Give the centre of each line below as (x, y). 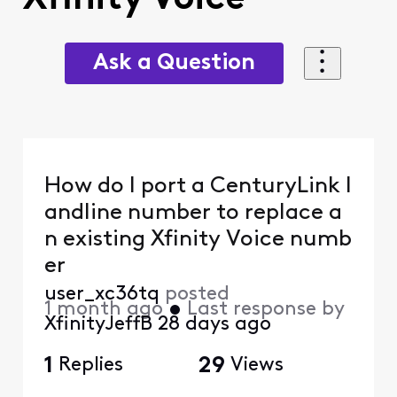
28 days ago (214, 325)
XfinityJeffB (98, 325)
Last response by (265, 310)
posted (197, 295)
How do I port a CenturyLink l (198, 187)
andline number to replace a (193, 214)
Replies (90, 366)
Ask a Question (175, 63)
